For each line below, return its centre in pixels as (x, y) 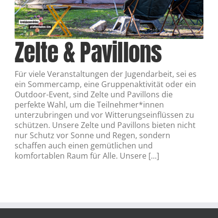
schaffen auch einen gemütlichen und (84, 145)
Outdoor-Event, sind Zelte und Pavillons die (94, 94)
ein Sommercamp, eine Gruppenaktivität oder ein (105, 84)
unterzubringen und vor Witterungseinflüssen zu (104, 115)
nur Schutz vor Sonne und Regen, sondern (92, 135)
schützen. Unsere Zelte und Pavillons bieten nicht (105, 125)
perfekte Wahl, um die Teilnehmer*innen (89, 105)
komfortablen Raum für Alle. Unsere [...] (87, 156)
